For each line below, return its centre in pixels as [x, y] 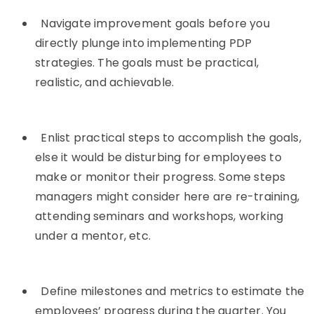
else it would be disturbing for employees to [158, 157]
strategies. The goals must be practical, [147, 63]
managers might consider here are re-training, [168, 197]
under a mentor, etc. [93, 236]
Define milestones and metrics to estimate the [173, 291]
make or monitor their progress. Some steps [161, 177]
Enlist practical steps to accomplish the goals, [171, 138]
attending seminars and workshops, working [159, 216]
